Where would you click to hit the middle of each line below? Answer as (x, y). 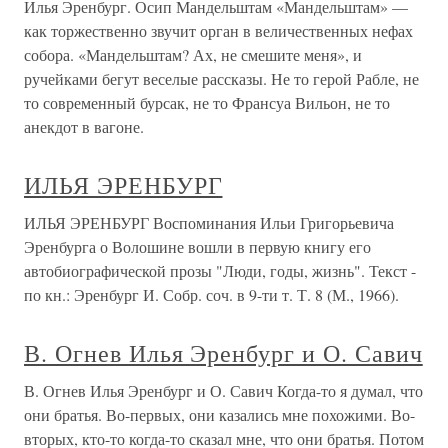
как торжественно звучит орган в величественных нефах (218, 31)
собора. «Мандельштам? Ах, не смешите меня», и (193, 55)
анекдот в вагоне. (84, 127)
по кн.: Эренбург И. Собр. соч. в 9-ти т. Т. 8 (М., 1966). (211, 295)
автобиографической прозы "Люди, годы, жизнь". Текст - (220, 271)
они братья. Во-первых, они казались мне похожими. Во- (219, 415)
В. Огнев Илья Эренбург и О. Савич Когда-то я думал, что (223, 391)
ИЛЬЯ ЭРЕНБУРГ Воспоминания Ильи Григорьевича (209, 223)
